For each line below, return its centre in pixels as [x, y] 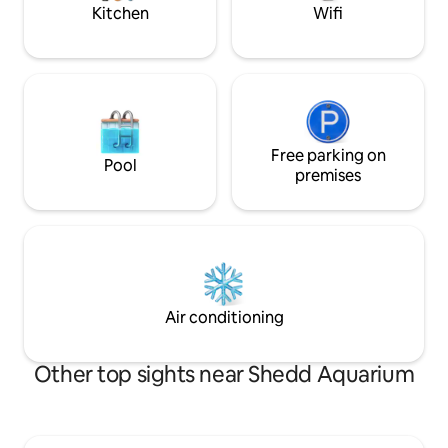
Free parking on [328, 156]
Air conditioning [224, 318]
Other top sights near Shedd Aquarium [224, 375]
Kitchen [120, 14]
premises [328, 176]
